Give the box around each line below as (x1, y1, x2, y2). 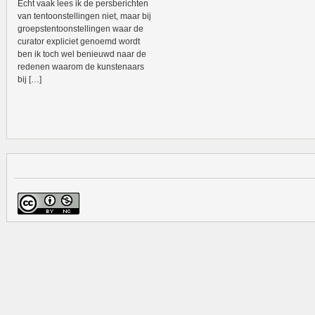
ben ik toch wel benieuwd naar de (18, 49, 146, 59)
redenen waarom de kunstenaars (18, 62, 144, 72)
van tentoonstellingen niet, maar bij (18, 11, 151, 21)
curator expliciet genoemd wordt (18, 37, 140, 46)
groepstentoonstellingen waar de (18, 24, 143, 34)
